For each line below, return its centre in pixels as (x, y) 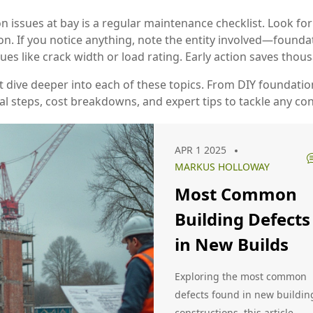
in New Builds (232, 244)
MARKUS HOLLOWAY (222, 167)
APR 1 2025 (201, 150)
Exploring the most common (241, 276)
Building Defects (242, 219)
